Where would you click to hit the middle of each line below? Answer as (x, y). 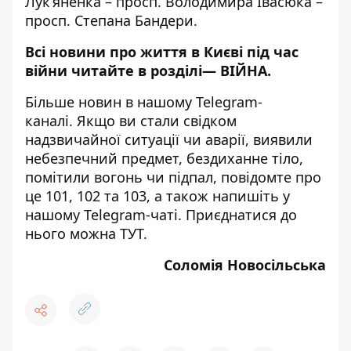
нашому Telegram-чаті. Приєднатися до (161, 215)
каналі (47, 121)
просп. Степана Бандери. (111, 20)
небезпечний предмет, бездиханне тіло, (164, 158)
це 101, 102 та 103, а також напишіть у (157, 196)
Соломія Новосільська (245, 265)
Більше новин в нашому (110, 102)
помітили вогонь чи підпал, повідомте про (173, 177)
